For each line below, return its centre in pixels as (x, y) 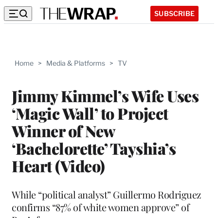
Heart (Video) (58, 165)
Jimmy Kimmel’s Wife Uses (105, 95)
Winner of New (64, 130)
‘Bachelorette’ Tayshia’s (94, 148)
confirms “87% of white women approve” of (100, 207)
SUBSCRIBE (174, 13)
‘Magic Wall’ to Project (90, 113)
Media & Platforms (76, 63)
